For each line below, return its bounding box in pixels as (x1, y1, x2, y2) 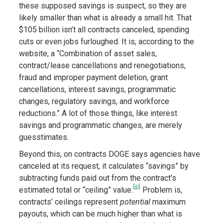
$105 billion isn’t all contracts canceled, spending (18, 25, 189, 35)
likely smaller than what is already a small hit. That (18, 13, 192, 23)
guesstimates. (18, 132, 69, 142)
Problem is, (140, 185, 182, 195)
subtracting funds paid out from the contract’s (18, 173, 176, 183)
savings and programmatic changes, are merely (18, 120, 182, 130)
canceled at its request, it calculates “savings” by (18, 161, 189, 171)
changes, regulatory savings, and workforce (18, 97, 169, 107)
